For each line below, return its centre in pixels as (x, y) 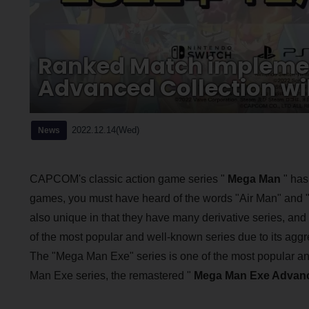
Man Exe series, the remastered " (111, 275)
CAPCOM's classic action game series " (128, 179)
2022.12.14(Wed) (105, 130)
